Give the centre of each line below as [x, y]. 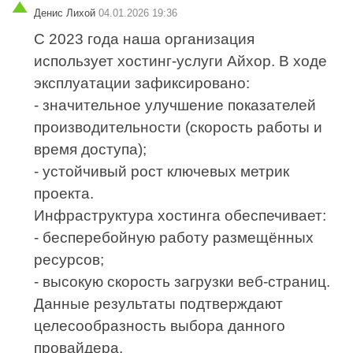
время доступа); [91, 150]
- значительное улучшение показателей [175, 106]
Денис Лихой [65, 13]
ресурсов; [69, 260]
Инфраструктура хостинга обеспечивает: [180, 216]
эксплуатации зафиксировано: [142, 84]
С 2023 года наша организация [145, 39]
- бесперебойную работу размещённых [174, 238]
